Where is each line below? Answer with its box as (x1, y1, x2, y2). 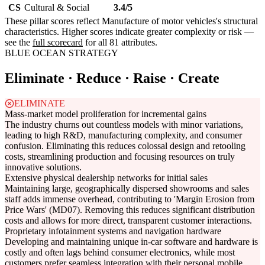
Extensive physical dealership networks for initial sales (5, 173, 208, 183)
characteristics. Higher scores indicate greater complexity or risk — (5, 27, 254, 37)
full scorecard (33, 37, 83, 48)
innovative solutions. (5, 162, 82, 173)
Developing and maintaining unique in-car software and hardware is (5, 237, 258, 247)
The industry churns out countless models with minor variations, (5, 119, 243, 130)
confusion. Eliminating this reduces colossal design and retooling (5, 141, 245, 151)
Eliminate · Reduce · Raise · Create (5, 70, 219, 86)
